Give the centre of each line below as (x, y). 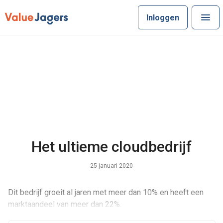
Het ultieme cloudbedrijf (111, 147)
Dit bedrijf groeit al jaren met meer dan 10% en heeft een (106, 192)
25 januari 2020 (111, 166)
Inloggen (163, 18)
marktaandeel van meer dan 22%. (64, 204)
